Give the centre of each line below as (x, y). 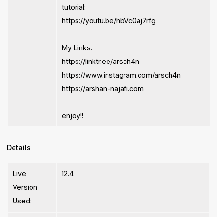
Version (25, 187)
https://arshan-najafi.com (103, 89)
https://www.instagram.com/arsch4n (122, 75)
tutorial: (74, 7)
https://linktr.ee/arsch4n (101, 62)
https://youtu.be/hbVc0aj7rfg (109, 21)
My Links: (77, 48)
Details (19, 148)
